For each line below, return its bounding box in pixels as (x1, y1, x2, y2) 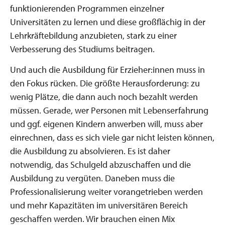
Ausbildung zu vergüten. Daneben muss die (10, 172, 175, 184)
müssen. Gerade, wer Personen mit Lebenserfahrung (10, 104, 208, 116)
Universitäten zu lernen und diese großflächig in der (10, 16, 205, 28)
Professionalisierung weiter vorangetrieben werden (10, 185, 203, 197)
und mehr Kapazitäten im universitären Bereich (10, 199, 188, 211)
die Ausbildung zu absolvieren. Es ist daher (10, 145, 170, 157)
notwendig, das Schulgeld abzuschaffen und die (10, 158, 191, 170)
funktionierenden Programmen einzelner (10, 3, 164, 14)
